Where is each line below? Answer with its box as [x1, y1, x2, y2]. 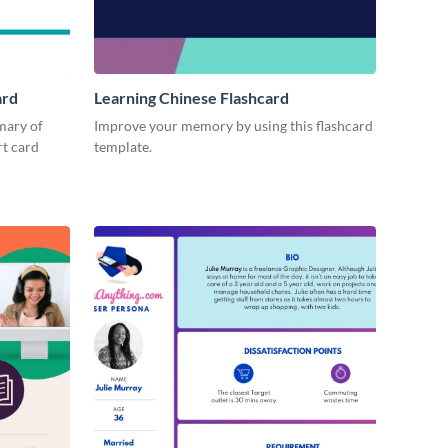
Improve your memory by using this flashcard [94, 117, 373, 135]
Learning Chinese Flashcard [94, 88, 289, 108]
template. [94, 138, 152, 156]
